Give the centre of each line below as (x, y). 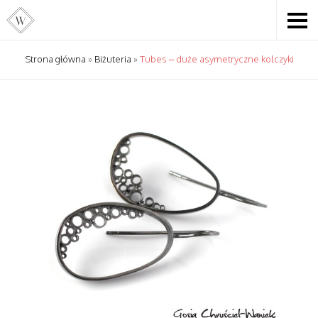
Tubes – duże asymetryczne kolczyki (216, 59)
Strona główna (55, 59)
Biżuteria (113, 59)
